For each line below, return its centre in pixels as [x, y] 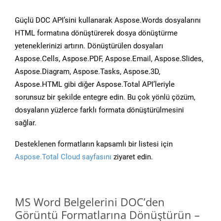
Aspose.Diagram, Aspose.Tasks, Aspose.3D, [88, 72]
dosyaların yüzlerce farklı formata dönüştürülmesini [99, 110]
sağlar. [26, 123]
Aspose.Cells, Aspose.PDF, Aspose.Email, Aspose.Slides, [109, 59]
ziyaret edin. [132, 157]
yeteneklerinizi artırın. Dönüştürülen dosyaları [89, 46]
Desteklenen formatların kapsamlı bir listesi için [94, 144]
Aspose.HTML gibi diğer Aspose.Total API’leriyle [95, 85]
